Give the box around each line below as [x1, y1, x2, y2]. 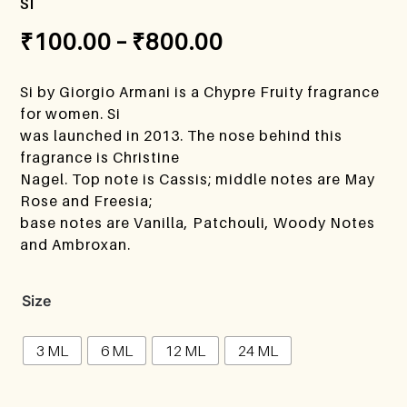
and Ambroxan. [20, 234, 132, 253]
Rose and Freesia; [20, 191, 154, 210]
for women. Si [20, 104, 122, 123]
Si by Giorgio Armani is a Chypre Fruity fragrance [20, 82, 381, 101]
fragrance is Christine [20, 147, 181, 166]
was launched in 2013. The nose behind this [20, 125, 343, 144]
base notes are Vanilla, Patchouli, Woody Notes [20, 213, 376, 232]
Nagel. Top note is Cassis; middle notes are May [20, 169, 376, 188]
